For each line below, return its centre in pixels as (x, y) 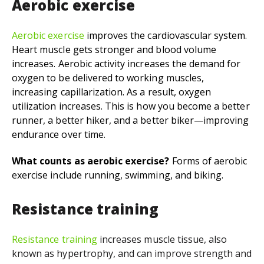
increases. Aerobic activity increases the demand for (126, 64)
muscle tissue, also (184, 240)
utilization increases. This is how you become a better (131, 106)
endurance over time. (60, 135)
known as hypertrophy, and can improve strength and (132, 254)
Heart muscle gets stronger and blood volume (114, 50)
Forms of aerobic (208, 161)
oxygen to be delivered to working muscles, (108, 78)
